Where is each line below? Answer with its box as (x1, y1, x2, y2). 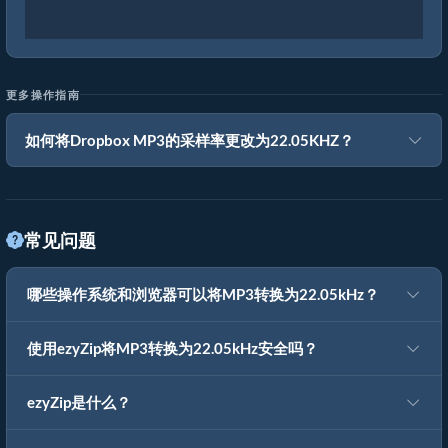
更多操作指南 (6, 88, 80, 101)
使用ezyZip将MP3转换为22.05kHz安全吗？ (27, 340, 318, 357)
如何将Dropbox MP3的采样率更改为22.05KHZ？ (25, 131, 354, 149)
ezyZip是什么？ (27, 394, 131, 411)
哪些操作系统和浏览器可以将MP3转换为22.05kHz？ (27, 286, 379, 303)
